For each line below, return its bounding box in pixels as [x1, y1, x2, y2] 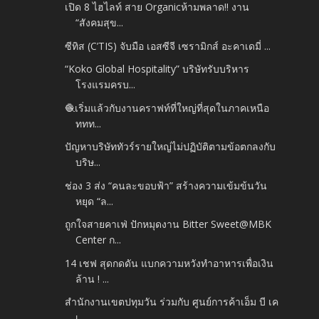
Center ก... [75, 233, 122, 247]
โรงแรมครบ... [75, 78, 136, 92]
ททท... [75, 116, 102, 130]
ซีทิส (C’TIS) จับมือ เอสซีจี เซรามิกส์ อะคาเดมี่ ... [65, 38, 271, 53]
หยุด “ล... [75, 194, 114, 208]
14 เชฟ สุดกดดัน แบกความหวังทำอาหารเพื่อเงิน [65, 256, 274, 270]
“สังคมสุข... [75, 16, 124, 30]
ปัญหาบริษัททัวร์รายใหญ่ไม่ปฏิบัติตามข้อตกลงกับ [65, 140, 276, 154]
